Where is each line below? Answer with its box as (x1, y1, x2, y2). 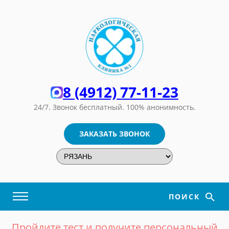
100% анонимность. (126, 102, 196, 112)
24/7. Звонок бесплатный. (33, 102, 126, 112)
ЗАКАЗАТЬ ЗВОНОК (79, 129, 150, 139)
